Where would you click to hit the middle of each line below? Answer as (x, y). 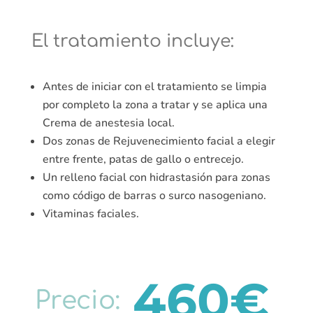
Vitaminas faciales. (90, 214)
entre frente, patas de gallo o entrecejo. (143, 160)
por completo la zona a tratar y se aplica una (155, 105)
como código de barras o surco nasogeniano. (154, 196)
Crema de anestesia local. (108, 123)
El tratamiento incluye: (132, 42)
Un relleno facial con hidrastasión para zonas (156, 178)
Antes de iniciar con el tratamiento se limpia (154, 87)
